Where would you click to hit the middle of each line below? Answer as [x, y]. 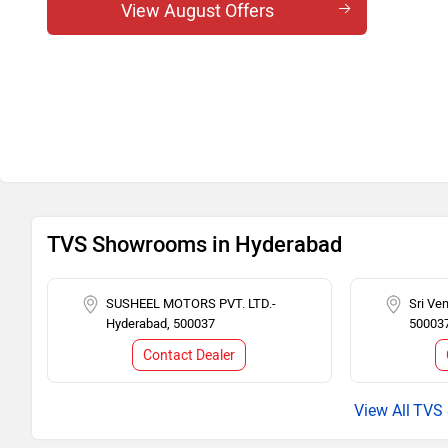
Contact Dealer [189, 355]
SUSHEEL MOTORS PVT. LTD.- [191, 303]
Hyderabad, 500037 [160, 323]
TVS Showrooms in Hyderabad [194, 244]
